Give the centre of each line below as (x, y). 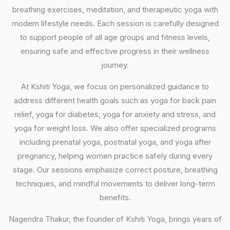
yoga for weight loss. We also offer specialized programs (115, 128)
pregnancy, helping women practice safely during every (115, 156)
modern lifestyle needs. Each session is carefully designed (115, 23)
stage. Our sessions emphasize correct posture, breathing (115, 169)
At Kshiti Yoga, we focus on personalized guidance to (115, 86)
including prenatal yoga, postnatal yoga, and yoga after (115, 142)
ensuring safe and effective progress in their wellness (115, 51)
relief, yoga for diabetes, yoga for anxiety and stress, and (115, 114)
